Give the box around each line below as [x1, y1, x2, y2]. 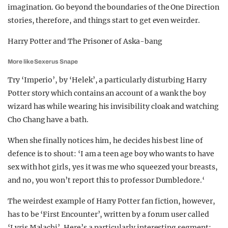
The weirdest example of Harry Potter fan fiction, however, [8, 196, 215, 206]
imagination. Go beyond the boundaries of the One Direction [8, 3, 219, 12]
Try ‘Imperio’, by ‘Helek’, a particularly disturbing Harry [8, 75, 207, 84]
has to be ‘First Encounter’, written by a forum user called [8, 210, 209, 219]
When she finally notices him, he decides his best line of [8, 136, 203, 145]
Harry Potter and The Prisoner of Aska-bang [8, 37, 162, 46]
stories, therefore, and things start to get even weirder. [8, 16, 200, 25]
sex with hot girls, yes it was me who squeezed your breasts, [8, 162, 218, 172]
